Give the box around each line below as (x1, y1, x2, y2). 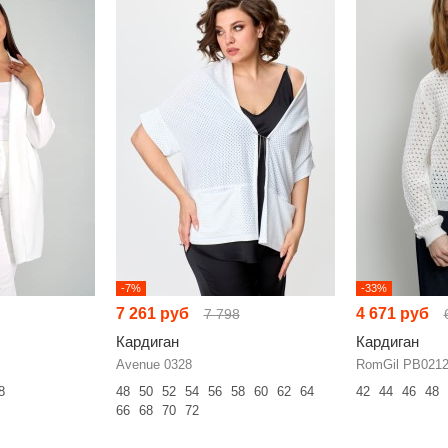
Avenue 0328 (115, 357, 192, 372)
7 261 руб (115, 305, 189, 322)
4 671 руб (355, 305, 429, 322)
